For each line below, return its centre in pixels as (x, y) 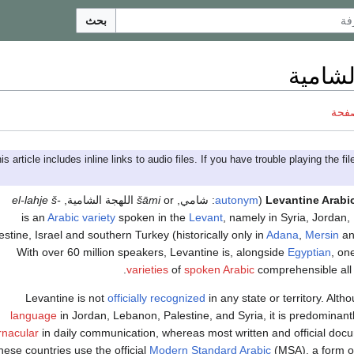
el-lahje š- (36, 200)
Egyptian (309, 252)
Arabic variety (81, 217)
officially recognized (156, 298)
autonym (237, 200)
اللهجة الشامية (100, 200)
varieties (147, 269)
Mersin (322, 234)
